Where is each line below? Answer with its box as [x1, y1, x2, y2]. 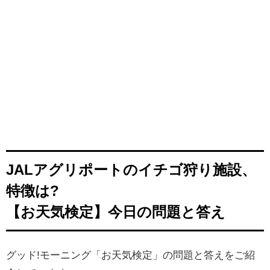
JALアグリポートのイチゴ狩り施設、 [6, 162, 256, 177]
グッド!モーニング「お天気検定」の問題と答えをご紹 [6, 249, 255, 260]
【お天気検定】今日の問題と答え [6, 204, 225, 219]
